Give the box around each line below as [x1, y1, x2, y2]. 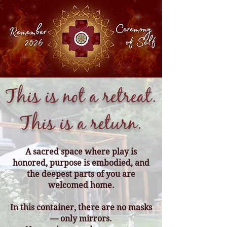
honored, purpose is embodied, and [13, 158, 149, 168]
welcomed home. [48, 180, 115, 190]
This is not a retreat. [6, 85, 157, 112]
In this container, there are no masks [10, 203, 152, 212]
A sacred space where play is [25, 147, 137, 157]
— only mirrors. [50, 214, 112, 223]
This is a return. [20, 112, 142, 139]
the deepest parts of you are [27, 169, 135, 179]
